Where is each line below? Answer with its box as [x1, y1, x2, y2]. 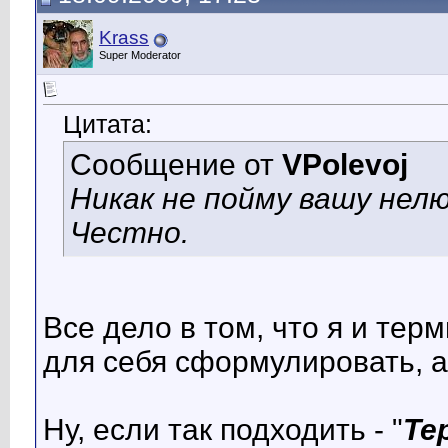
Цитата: [63, 111, 152, 139]
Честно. [70, 216, 189, 250]
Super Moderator [99, 49, 181, 61]
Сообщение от [70, 148, 282, 182]
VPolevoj [282, 148, 408, 182]
